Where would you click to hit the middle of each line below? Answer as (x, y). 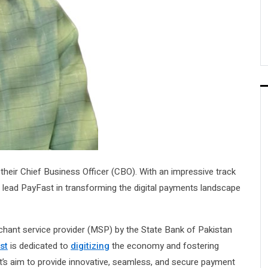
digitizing (90, 246)
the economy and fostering (164, 246)
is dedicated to (39, 246)
